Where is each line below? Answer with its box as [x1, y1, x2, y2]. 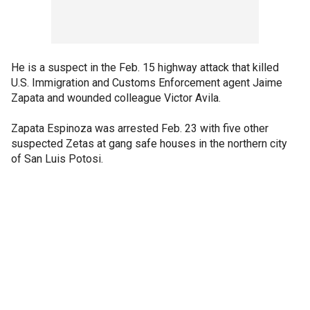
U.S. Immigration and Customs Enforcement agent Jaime [11, 76, 282, 89]
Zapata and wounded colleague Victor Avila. [11, 91, 221, 104]
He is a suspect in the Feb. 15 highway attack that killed [11, 61, 279, 74]
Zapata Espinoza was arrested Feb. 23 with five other [11, 122, 268, 135]
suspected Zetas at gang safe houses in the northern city [11, 137, 287, 150]
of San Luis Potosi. [11, 152, 103, 165]
